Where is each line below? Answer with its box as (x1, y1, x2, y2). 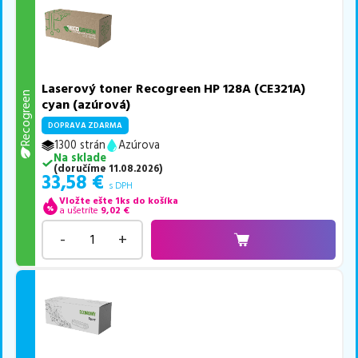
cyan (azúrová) (42, 95, 131, 113)
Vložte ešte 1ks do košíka (58, 193, 178, 208)
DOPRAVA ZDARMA (48, 119, 123, 131)
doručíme (57, 161, 106, 176)
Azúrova (118, 137, 161, 153)
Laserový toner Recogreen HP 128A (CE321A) (42, 79, 306, 97)
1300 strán (54, 137, 106, 153)
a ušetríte (58, 203, 98, 217)
